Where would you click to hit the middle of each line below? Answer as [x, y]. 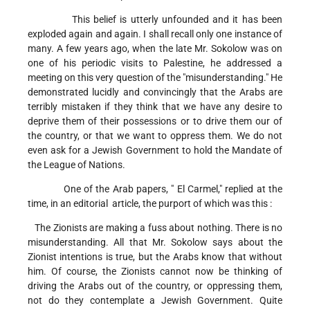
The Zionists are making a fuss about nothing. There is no [155, 228]
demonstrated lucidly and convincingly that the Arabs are [155, 92]
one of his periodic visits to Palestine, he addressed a [155, 63]
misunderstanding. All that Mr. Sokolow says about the [155, 243]
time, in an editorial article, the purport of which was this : [151, 204]
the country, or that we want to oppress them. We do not [155, 136]
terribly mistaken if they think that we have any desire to [155, 107]
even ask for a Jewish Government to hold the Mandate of [155, 151]
